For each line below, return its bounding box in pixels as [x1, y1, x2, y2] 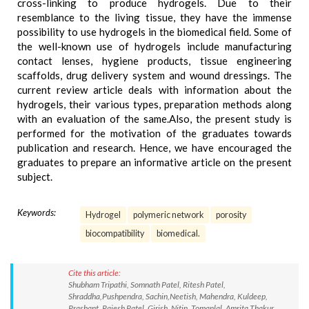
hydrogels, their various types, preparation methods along [17, 98, 292, 110]
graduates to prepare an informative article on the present [17, 156, 292, 168]
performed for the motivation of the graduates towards [17, 127, 292, 139]
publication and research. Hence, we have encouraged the [17, 141, 292, 154]
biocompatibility [86, 228, 144, 239]
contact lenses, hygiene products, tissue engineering [17, 54, 292, 67]
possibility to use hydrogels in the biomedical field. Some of [17, 26, 292, 38]
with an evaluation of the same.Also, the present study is [17, 112, 292, 125]
